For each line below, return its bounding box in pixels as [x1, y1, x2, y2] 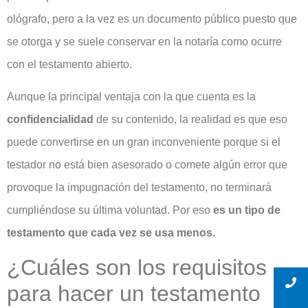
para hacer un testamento [7, 280, 261, 306]
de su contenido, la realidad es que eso [96, 113, 287, 126]
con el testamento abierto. [7, 58, 132, 70]
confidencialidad [7, 113, 96, 126]
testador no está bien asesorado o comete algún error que [7, 159, 287, 171]
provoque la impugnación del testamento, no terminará [7, 181, 272, 194]
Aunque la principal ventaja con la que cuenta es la [7, 91, 256, 103]
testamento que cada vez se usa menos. [7, 227, 215, 239]
